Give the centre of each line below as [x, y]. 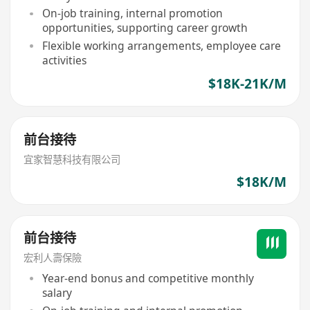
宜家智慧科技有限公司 [72, 160]
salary [57, 292]
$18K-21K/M [247, 83]
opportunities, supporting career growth [145, 28]
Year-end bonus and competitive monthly [148, 278]
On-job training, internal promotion [132, 13]
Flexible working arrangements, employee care [161, 46]
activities [64, 61]
